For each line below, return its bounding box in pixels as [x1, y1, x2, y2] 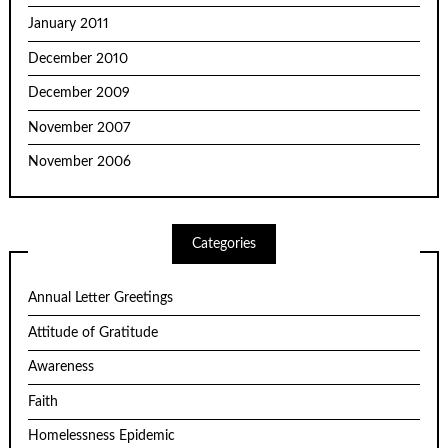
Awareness [28, 360, 95, 375]
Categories [192, 237, 256, 252]
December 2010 [28, 51, 129, 66]
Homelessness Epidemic [28, 429, 176, 444]
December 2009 [28, 86, 131, 101]
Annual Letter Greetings [28, 291, 174, 306]
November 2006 [28, 155, 132, 170]
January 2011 [28, 17, 110, 32]
